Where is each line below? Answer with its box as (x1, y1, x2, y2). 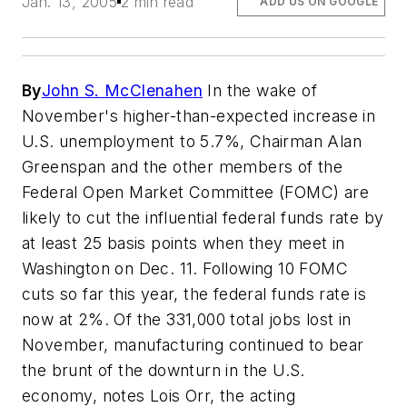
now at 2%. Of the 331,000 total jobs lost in (22, 310, 352, 330)
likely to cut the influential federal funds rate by (22, 208, 384, 228)
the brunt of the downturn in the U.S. (22, 361, 305, 381)
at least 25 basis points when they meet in (22, 233, 345, 253)
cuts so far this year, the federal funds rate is (22, 284, 367, 304)
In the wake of (203, 81, 318, 101)
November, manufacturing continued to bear (22, 335, 364, 355)
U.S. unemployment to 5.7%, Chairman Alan (22, 132, 362, 152)
